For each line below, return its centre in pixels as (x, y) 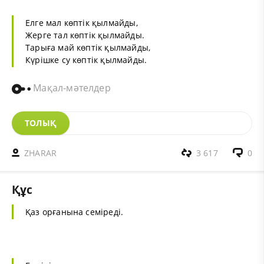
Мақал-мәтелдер (71, 88)
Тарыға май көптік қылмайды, (88, 47)
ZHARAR (41, 153)
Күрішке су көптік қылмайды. (86, 60)
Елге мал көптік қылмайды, (82, 22)
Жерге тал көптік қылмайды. (85, 35)
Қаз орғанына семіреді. (75, 212)
